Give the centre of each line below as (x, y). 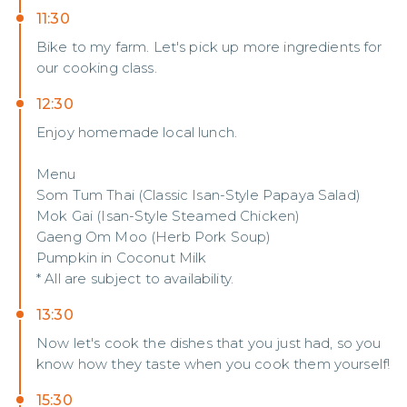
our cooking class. (97, 68)
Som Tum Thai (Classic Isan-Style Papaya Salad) (199, 195)
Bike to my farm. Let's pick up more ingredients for (209, 47)
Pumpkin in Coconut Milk (122, 258)
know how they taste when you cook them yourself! (213, 364)
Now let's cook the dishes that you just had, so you (209, 343)
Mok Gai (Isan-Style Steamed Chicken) (169, 216)
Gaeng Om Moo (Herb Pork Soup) (154, 237)
